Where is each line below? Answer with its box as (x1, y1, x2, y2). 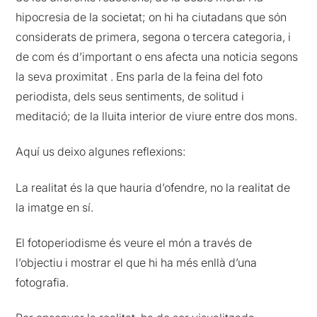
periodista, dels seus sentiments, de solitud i (16, 88, 245, 103)
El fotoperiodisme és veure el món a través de (16, 235, 253, 250)
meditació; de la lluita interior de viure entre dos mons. (16, 108, 298, 123)
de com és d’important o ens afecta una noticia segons (16, 49, 299, 64)
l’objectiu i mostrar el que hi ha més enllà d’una (16, 255, 258, 270)
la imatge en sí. (16, 200, 94, 214)
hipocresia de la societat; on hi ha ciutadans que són (16, 9, 287, 24)
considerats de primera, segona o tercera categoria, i (16, 29, 292, 44)
